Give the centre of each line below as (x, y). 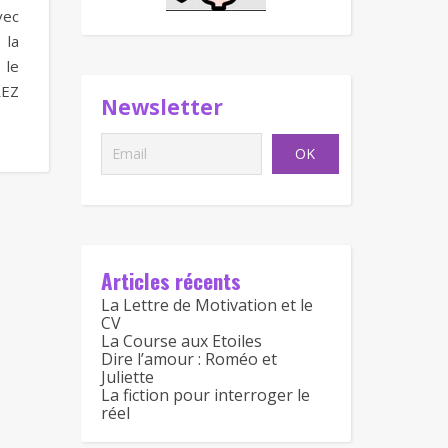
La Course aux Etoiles (181, 341)
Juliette (127, 377)
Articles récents (171, 280)
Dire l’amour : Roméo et (189, 359)
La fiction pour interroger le (205, 395)
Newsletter (162, 107)
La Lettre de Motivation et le (207, 305)
